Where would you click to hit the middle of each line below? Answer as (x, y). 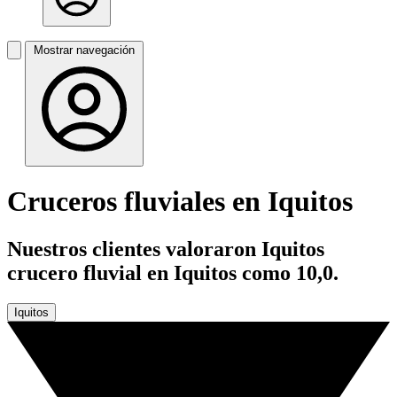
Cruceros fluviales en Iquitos (180, 202)
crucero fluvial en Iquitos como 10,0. (173, 272)
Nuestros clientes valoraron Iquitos (166, 249)
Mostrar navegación (84, 50)
